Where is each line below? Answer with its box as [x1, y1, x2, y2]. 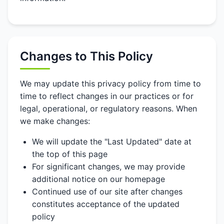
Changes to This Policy [20, 49, 153, 63]
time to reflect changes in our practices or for [20, 91, 193, 101]
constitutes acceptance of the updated [32, 199, 179, 209]
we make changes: [20, 116, 90, 126]
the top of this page [32, 149, 107, 159]
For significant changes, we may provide [32, 161, 185, 171]
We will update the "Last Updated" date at [32, 136, 191, 146]
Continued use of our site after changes [32, 186, 182, 196]
